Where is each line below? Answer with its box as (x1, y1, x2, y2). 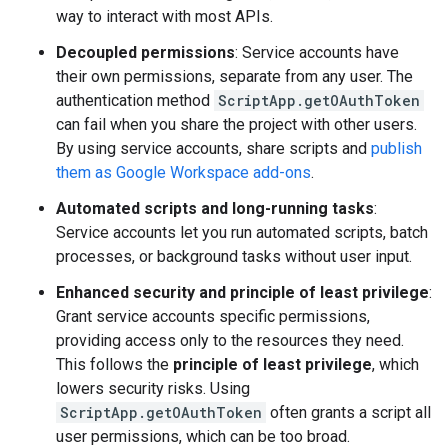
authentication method (56, 91, 214, 110)
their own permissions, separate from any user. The (56, 67, 413, 86)
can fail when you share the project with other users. (56, 115, 417, 134)
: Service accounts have (235, 43, 399, 62)
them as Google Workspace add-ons (56, 163, 311, 182)
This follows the (56, 355, 173, 374)
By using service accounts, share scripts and (56, 139, 371, 158)
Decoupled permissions (56, 43, 235, 62)
